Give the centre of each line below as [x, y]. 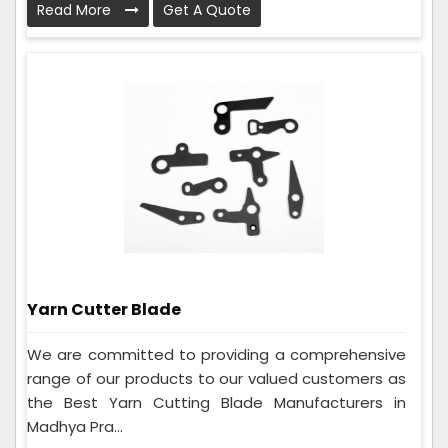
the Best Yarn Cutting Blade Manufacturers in [216, 403]
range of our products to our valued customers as [216, 379]
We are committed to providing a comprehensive [216, 355]
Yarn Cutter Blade [104, 309]
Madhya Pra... [75, 427]
